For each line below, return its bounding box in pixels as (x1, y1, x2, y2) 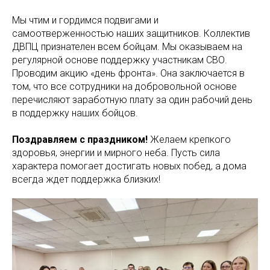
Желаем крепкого (150, 134, 231, 145)
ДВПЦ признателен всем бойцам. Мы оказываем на (12, 41, 242, 52)
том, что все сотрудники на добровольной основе (12, 81, 237, 92)
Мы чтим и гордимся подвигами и (12, 14, 159, 26)
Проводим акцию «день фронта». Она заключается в (12, 67, 245, 79)
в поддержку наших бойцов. (12, 107, 138, 119)
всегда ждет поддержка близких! (12, 174, 160, 185)
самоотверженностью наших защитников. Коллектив (12, 28, 250, 39)
